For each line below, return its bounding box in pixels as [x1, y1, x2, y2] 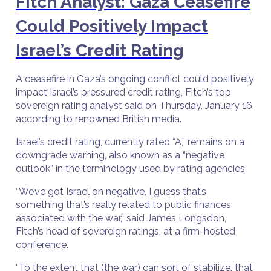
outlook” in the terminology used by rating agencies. [16, 163, 252, 174]
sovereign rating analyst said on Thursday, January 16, [16, 100, 254, 111]
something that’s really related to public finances [16, 199, 231, 211]
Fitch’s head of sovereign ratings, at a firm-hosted [16, 226, 235, 237]
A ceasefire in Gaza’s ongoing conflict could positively [16, 73, 254, 85]
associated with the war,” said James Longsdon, [16, 212, 226, 224]
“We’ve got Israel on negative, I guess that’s [16, 186, 206, 197]
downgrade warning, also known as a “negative [16, 149, 224, 161]
